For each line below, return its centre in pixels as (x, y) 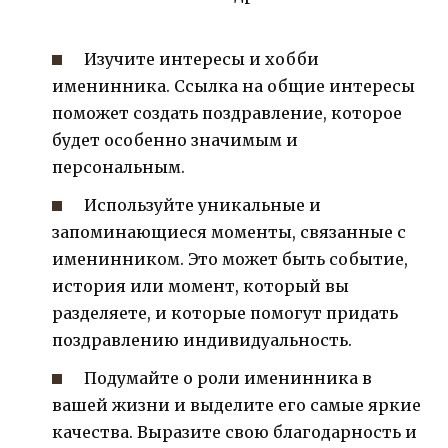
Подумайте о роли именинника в (228, 378)
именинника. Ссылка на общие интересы (233, 85)
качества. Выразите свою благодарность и (234, 432)
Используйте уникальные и (203, 205)
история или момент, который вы (200, 286)
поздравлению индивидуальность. (202, 340)
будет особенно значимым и (175, 139)
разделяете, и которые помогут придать (225, 313)
